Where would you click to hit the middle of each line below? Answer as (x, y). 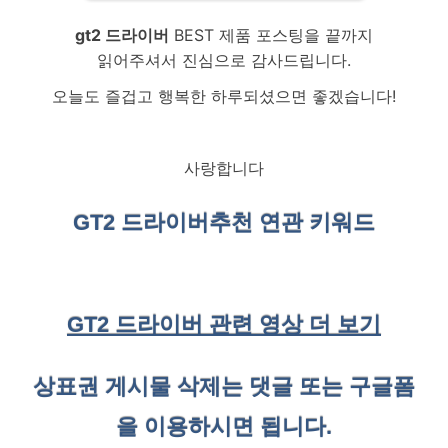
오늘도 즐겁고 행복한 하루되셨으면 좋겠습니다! (224, 95)
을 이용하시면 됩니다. (224, 426)
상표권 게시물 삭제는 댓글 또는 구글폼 (224, 386)
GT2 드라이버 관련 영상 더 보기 (224, 324)
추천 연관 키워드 (292, 223)
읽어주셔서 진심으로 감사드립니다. (224, 59)
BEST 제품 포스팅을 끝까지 (271, 34)
